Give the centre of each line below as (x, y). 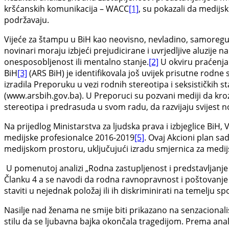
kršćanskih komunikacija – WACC (66, 9)
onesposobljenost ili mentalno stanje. (76, 62)
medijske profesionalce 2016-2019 (69, 138)
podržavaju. (27, 20)
